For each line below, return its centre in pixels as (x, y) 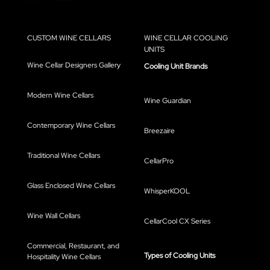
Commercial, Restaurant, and (73, 246)
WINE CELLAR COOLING (186, 38)
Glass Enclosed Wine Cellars (71, 186)
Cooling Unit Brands (176, 67)
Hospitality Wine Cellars (64, 257)
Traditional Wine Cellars (64, 156)
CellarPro (159, 161)
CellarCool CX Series (177, 221)
